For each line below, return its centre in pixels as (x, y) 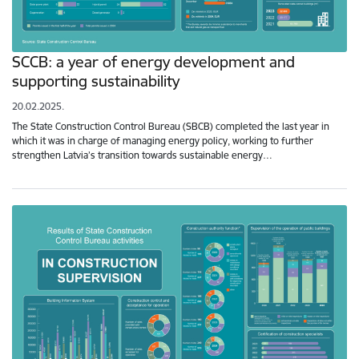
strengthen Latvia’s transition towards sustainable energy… (142, 155)
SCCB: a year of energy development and (153, 62)
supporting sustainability (96, 81)
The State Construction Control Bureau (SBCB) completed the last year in (171, 127)
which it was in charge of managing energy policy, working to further (163, 141)
